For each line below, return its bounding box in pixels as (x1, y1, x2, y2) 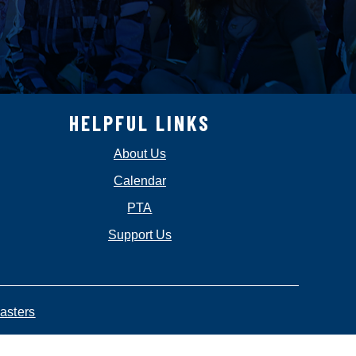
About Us (113, 147, 166, 161)
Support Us (107, 228, 172, 242)
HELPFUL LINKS (68, 110, 211, 136)
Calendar (113, 174, 166, 188)
